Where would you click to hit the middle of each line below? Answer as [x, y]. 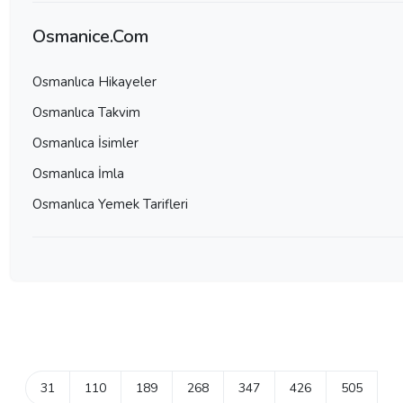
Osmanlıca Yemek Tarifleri [110, 204]
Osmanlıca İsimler [85, 143]
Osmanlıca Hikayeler [94, 81]
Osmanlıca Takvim [86, 112]
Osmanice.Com [90, 36]
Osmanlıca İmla [78, 173]
